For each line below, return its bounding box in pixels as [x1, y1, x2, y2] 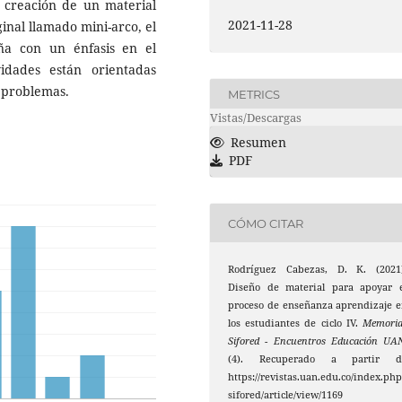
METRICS [228, 86, 281, 101]
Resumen [231, 134, 286, 152]
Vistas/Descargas [210, 109, 301, 127]
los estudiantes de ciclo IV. [228, 317, 363, 330]
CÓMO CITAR [228, 215, 304, 231]
